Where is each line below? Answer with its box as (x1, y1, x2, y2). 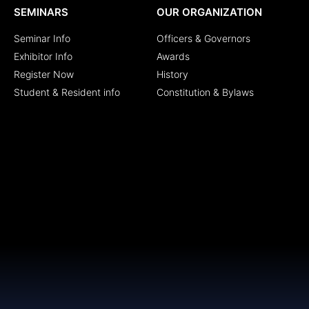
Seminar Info (14, 32, 70, 44)
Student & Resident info (14, 86, 120, 98)
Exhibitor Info (14, 50, 72, 62)
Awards (156, 50, 190, 62)
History (156, 68, 188, 80)
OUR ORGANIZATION (156, 6, 262, 19)
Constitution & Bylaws (156, 86, 254, 98)
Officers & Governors (156, 32, 250, 44)
